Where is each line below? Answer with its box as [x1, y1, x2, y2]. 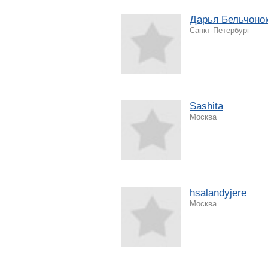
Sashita [190, 100, 223, 112]
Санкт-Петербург [190, 25, 250, 35]
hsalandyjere [190, 187, 246, 199]
